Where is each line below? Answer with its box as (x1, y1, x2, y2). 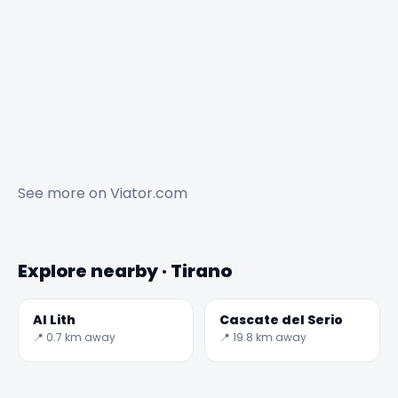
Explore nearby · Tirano (18, 258, 232, 283)
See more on (18, 182, 110, 203)
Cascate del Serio (219, 310, 343, 329)
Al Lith (33, 310, 76, 329)
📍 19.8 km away (219, 329, 306, 345)
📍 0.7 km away (33, 329, 115, 345)
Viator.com (110, 182, 187, 203)
